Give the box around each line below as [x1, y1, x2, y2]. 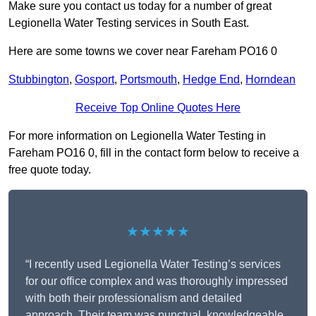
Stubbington [8, 73, 69, 86]
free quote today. [8, 164, 91, 176]
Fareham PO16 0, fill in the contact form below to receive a [8, 147, 299, 159]
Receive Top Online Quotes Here [75, 102, 241, 114]
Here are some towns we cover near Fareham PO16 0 [8, 45, 277, 58]
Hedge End [183, 73, 240, 86]
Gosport [75, 73, 114, 86]
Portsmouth [120, 73, 177, 86]
